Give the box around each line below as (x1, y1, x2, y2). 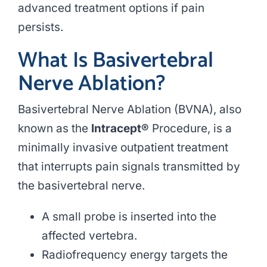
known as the (17, 122, 91, 136)
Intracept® (91, 122, 149, 136)
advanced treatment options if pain (17, 1, 204, 15)
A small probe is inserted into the (41, 210, 216, 224)
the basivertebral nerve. (17, 179, 145, 193)
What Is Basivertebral (17, 43, 213, 79)
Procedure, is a (148, 122, 232, 136)
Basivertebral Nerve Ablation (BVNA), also (17, 103, 241, 117)
